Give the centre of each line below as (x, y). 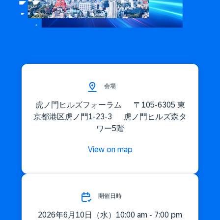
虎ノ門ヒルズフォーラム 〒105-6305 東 (110, 105)
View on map (110, 149)
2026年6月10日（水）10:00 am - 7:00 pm (110, 215)
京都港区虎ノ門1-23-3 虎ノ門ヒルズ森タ (110, 116)
